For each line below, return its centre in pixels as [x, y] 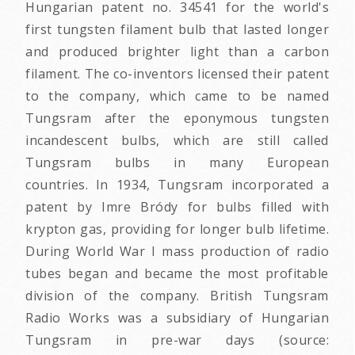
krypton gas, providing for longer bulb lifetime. [177, 229]
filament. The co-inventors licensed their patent [177, 74]
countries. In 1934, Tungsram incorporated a [177, 185]
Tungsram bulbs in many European [177, 163]
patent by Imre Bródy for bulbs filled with [177, 207]
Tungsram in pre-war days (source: [177, 340]
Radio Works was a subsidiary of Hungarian [177, 318]
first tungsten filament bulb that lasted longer [177, 30]
